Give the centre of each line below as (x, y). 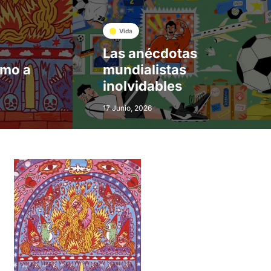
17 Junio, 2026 (127, 108)
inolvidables (142, 86)
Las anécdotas (150, 53)
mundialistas (144, 69)
